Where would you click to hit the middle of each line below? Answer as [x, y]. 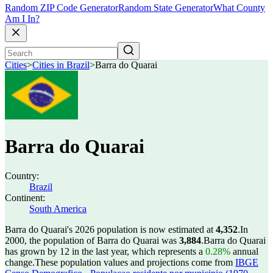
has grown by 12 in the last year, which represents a [105, 251]
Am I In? [22, 19]
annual [244, 251]
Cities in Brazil [61, 65]
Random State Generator [166, 8]
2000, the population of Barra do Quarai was [92, 240]
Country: [22, 176]
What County [239, 8]
